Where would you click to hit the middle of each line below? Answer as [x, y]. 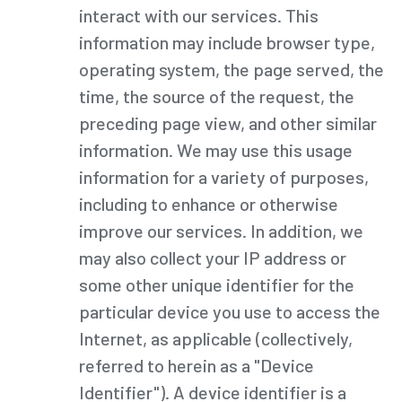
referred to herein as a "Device [197, 365]
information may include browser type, [227, 42]
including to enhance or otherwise [209, 203]
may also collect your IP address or [213, 257]
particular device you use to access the [230, 311]
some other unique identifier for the [217, 284]
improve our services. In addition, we [221, 230]
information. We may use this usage [216, 149]
